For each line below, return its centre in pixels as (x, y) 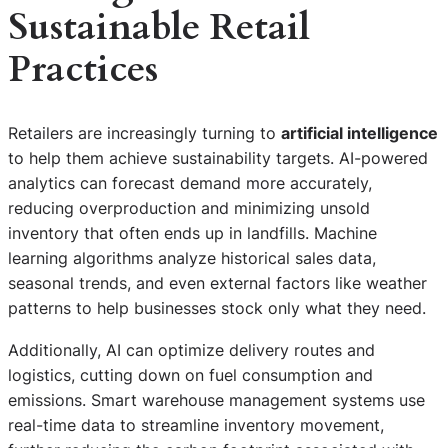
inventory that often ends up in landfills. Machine (192, 233)
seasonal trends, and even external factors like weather (217, 283)
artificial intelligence (359, 133)
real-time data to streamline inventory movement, (196, 424)
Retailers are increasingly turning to (144, 133)
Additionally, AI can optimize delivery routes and (191, 349)
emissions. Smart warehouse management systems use (216, 399)
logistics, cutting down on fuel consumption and (190, 374)
